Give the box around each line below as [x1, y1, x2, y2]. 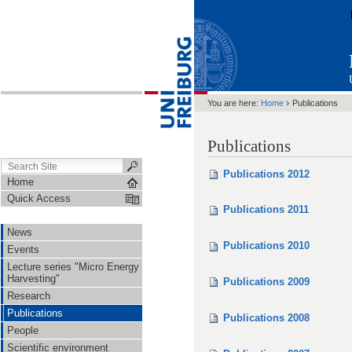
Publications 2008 [223, 311, 310, 324]
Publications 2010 [223, 240, 310, 252]
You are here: [207, 98, 258, 108]
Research [7, 290, 50, 302]
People [7, 324, 38, 336]
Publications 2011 [223, 203, 309, 216]
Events [7, 244, 39, 255]
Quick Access [7, 192, 71, 204]
